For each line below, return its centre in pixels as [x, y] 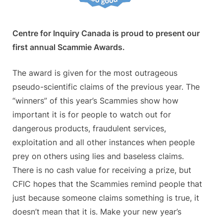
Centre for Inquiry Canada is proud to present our [106, 33]
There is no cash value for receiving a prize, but [102, 170]
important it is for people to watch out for [92, 115]
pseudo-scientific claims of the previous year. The [106, 87]
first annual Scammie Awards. [69, 47]
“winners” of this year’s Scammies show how [95, 101]
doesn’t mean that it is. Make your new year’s [97, 212]
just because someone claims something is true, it [106, 198]
